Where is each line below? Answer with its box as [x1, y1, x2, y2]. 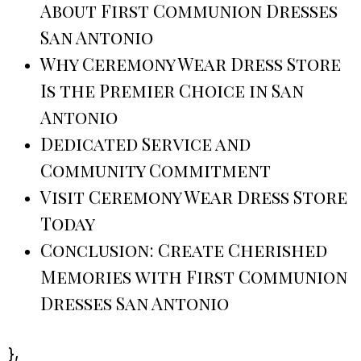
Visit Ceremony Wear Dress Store [40, 185, 347, 210]
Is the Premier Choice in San [40, 78, 304, 103]
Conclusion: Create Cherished [40, 238, 327, 263]
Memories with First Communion [40, 264, 347, 289]
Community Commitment [40, 158, 271, 183]
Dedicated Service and [40, 131, 251, 156]
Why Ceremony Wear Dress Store [40, 52, 341, 77]
